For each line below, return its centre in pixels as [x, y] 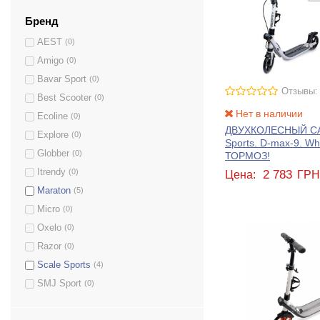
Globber [53, 154]
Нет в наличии [267, 114]
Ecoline [52, 117]
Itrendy [51, 172]
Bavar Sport [62, 80]
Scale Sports [64, 265]
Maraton [54, 191]
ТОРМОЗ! [247, 156]
